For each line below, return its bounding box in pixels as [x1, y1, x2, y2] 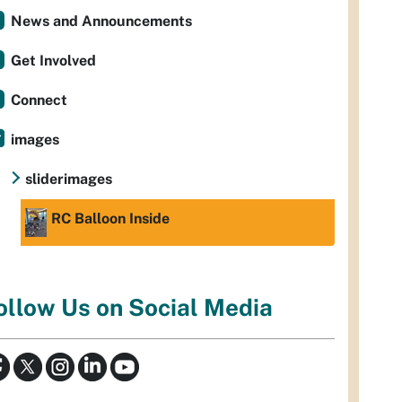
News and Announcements [11, 13, 192, 31]
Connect [11, 92, 67, 109]
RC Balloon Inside [51, 210, 170, 228]
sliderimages [25, 170, 112, 188]
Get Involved [11, 52, 96, 70]
